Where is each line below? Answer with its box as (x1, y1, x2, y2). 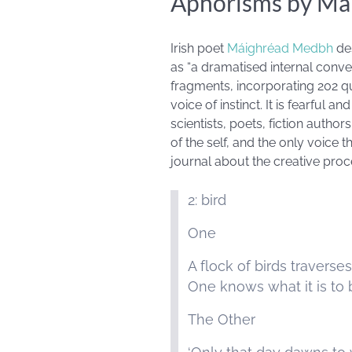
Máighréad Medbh (227, 41, 333, 56)
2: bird (188, 192, 226, 208)
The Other (188, 311, 255, 328)
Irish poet (170, 41, 227, 56)
